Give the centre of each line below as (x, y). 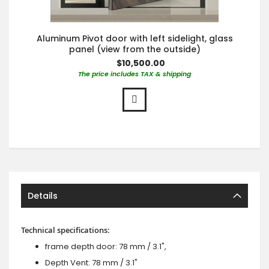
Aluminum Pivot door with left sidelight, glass (134, 38)
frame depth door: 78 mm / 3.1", (106, 246)
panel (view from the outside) (134, 49)
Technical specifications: (65, 230)
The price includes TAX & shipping (134, 74)
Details (43, 195)
